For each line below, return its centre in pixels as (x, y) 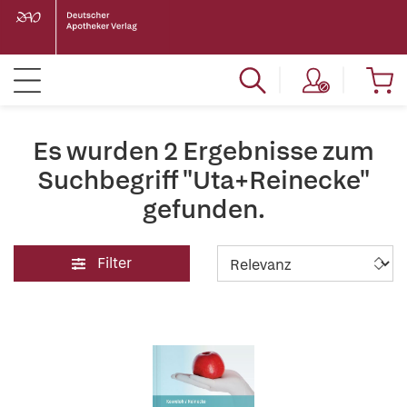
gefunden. (203, 209)
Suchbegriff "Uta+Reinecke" (203, 180)
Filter (114, 263)
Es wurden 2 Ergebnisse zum (203, 151)
